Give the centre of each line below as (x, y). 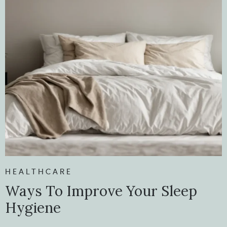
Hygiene (33, 207)
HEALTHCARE (39, 172)
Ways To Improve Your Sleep (101, 191)
